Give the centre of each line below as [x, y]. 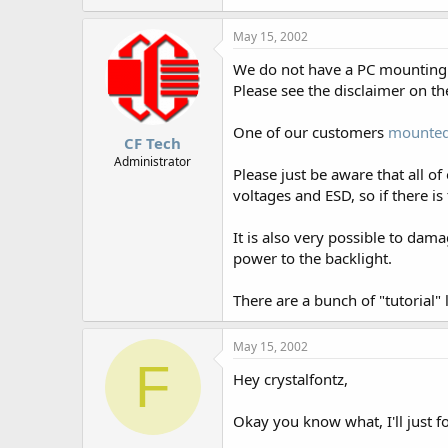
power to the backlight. [312, 258]
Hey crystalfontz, [290, 379]
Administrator [152, 161]
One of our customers [310, 132]
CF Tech [152, 142]
